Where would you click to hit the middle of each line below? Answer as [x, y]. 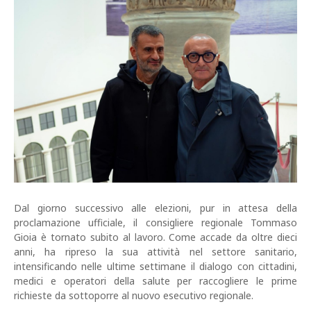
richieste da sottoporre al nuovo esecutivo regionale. [134, 296]
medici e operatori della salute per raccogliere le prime [155, 281]
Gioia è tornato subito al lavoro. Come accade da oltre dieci [155, 237]
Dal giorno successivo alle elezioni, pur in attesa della [155, 208]
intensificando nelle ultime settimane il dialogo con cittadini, [155, 267]
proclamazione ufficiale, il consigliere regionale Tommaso [155, 223]
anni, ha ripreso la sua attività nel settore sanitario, [155, 252]
